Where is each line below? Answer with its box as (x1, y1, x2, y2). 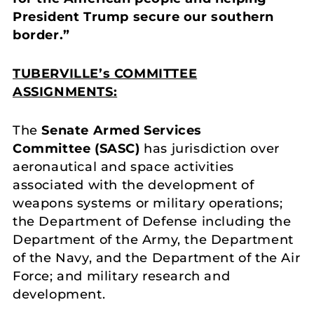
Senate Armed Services (41, 122, 203, 138)
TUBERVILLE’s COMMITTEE (13, 65, 198, 81)
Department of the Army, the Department (13, 231, 294, 247)
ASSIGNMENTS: (13, 83, 118, 100)
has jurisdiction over (139, 140, 280, 156)
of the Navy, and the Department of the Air (13, 250, 301, 266)
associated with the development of (13, 177, 254, 193)
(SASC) (95, 140, 140, 156)
